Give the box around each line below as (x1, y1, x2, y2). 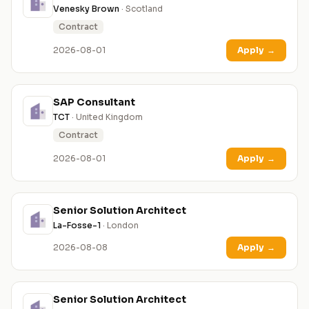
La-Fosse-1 (53, 220, 101, 231)
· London (101, 220, 139, 231)
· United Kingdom (70, 112, 143, 123)
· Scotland (119, 3, 163, 14)
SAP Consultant (53, 96, 135, 109)
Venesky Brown (53, 3, 119, 14)
